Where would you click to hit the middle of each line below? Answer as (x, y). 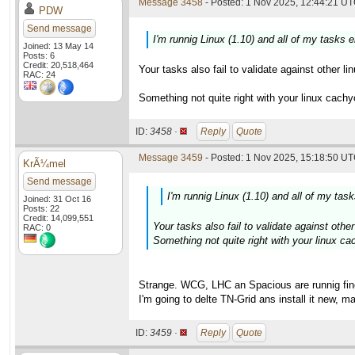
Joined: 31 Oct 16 (57, 199)
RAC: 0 (37, 227)
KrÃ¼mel (44, 164)
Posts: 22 (41, 208)
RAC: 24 (39, 74)
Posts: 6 (39, 55)
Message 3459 (171, 158)
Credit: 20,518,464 (58, 65)
